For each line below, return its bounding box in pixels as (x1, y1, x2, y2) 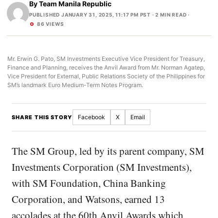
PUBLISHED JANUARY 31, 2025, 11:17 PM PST (29, 12, 151, 18)
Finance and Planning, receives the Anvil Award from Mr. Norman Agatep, (7, 64, 205, 71)
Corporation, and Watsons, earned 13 (12, 192, 165, 206)
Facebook (77, 113, 105, 121)
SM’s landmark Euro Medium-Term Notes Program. (7, 81, 143, 89)
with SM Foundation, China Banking (12, 176, 166, 190)
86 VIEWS (37, 21, 64, 27)
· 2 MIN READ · (151, 12, 190, 18)
